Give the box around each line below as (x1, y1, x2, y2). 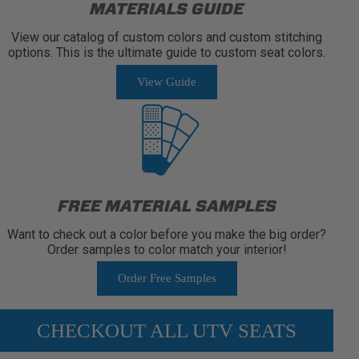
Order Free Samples (117, 271, 216, 284)
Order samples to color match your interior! (46, 241, 287, 257)
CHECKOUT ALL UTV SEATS (37, 319, 296, 341)
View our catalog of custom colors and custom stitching (11, 29, 322, 45)
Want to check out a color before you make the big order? (7, 226, 326, 242)
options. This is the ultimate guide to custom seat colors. (8, 44, 325, 60)
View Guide (137, 75, 196, 88)
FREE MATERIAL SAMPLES (57, 196, 276, 216)
